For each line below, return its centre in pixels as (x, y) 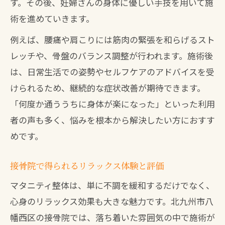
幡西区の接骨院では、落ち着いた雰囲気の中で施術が (113, 217)
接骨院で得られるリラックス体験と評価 (87, 165)
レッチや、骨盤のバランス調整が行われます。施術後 (111, 55)
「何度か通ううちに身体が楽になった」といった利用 (113, 104)
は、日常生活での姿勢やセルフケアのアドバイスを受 (112, 72)
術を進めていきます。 (52, 18)
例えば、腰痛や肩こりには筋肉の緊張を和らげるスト (113, 39)
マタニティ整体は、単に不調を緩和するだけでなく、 (112, 185)
